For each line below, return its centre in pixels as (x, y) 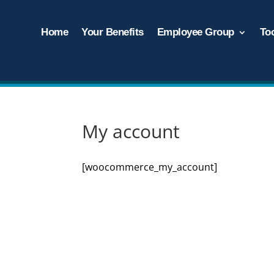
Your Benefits (113, 32)
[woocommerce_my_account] (150, 167)
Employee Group (195, 32)
